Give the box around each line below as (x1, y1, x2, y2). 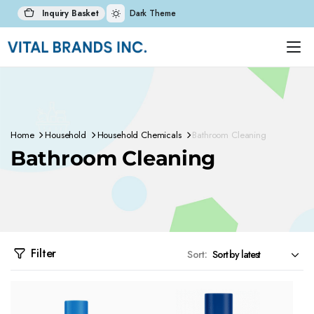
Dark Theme (129, 7, 176, 20)
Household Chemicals (97, 128, 182, 142)
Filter (31, 245, 57, 261)
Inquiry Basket (39, 7, 99, 20)
